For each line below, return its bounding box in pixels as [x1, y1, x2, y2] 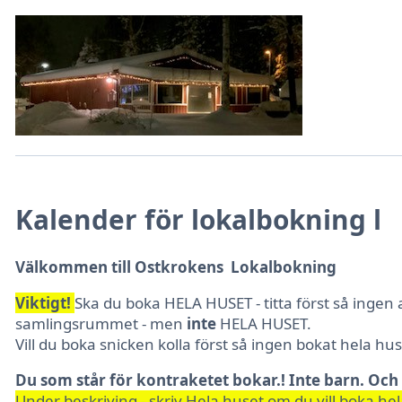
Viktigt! [15, 293, 74, 313]
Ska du [74, 293, 126, 313]
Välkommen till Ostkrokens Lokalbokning [15, 257, 336, 277]
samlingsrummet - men [15, 313, 187, 334]
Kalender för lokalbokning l [15, 200, 381, 238]
